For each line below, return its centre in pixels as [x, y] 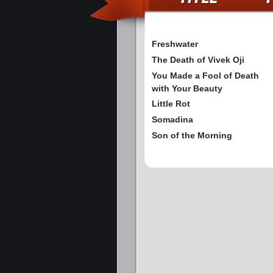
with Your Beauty [187, 89]
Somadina [172, 120]
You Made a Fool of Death [205, 76]
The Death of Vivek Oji [198, 60]
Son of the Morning [192, 136]
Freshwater [175, 44]
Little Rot [171, 104]
